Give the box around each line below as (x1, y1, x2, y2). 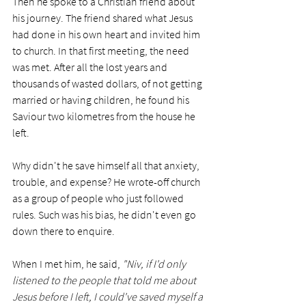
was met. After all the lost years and (12, 60, 169, 74)
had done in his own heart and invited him (12, 27, 202, 42)
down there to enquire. (12, 224, 117, 238)
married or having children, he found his (12, 93, 191, 107)
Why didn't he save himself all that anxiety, (12, 158, 201, 173)
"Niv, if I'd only (122, 257, 188, 271)
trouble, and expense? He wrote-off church (12, 175, 202, 189)
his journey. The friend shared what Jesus (12, 11, 195, 25)
